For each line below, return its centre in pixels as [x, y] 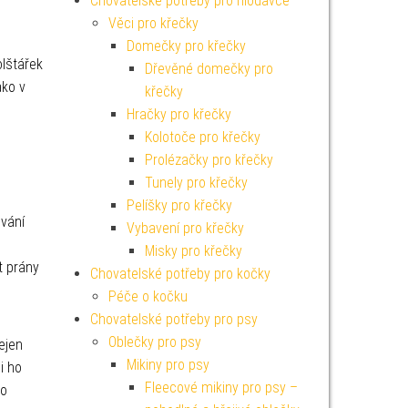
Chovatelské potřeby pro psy [173, 319]
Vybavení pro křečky [185, 228]
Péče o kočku [148, 296]
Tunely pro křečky [196, 183]
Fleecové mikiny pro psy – [221, 388]
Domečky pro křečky [186, 46]
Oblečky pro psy [154, 342]
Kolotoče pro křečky [202, 137]
